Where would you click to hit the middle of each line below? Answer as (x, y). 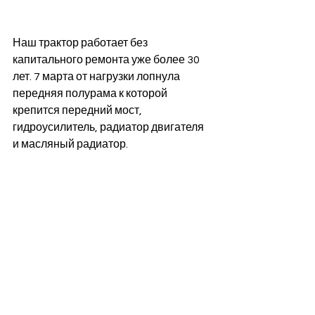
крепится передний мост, (78, 110)
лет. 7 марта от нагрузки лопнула (97, 77)
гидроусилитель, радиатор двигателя (109, 127)
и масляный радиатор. (71, 144)
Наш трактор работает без (81, 43)
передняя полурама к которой (91, 94)
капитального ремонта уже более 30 (107, 60)
